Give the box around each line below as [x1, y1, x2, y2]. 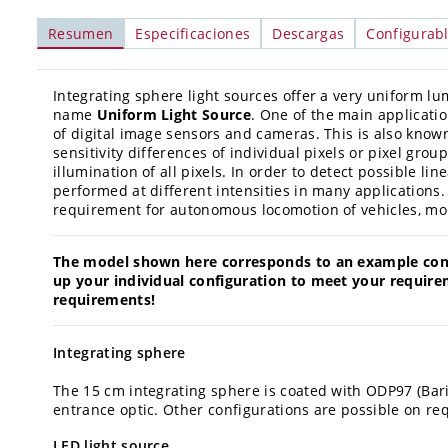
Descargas [272, 24, 345, 44]
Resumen [48, 24, 114, 44]
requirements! [53, 290, 156, 310]
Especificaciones [135, 24, 251, 44]
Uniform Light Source [96, 105, 252, 125]
